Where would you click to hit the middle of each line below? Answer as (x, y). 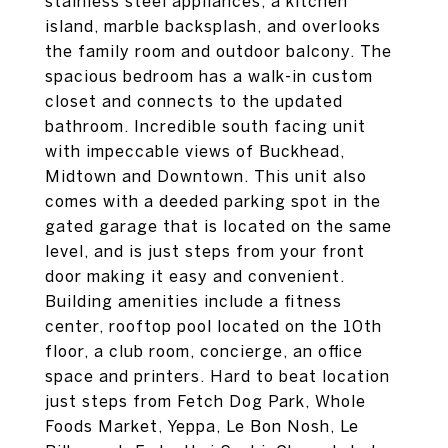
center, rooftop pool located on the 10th (213, 326)
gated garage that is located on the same (218, 226)
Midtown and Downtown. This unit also (206, 176)
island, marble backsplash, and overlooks (213, 26)
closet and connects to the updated (194, 101)
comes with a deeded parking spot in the (213, 201)
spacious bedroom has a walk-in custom (209, 76)
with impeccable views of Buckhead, (195, 151)
